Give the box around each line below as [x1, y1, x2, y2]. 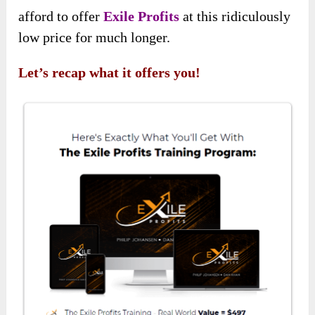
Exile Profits [103, 8, 180, 24]
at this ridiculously [179, 8, 291, 24]
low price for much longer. [18, 29, 174, 45]
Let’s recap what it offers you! [18, 64, 201, 80]
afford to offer [18, 8, 104, 24]
